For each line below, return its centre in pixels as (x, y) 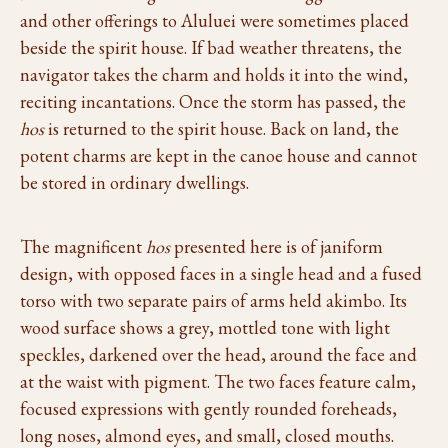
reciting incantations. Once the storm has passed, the (213, 101)
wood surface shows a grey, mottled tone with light (205, 327)
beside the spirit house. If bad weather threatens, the (211, 47)
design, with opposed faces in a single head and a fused (221, 273)
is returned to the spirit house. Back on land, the (221, 128)
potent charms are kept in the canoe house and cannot (218, 155)
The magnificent (83, 246)
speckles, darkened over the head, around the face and (218, 354)
